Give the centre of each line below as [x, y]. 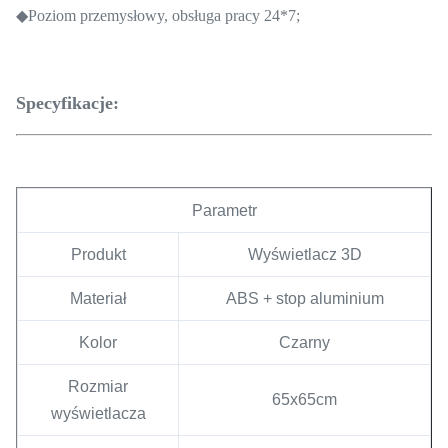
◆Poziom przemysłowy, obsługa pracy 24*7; [158, 15]
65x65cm [304, 399]
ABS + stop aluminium [304, 298]
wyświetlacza [98, 413]
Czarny [304, 342]
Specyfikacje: [67, 102]
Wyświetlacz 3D [304, 254]
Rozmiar [98, 386]
